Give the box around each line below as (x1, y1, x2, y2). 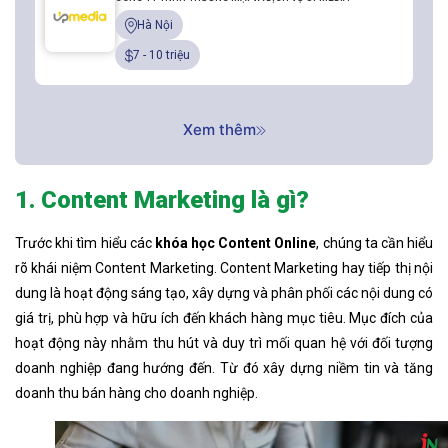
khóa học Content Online (154, 235, 317, 252)
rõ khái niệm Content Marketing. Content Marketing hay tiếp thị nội (15, 260, 433, 277)
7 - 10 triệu (133, 48, 190, 63)
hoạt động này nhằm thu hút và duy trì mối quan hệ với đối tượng (15, 335, 433, 352)
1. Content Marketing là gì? (15, 186, 309, 215)
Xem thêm (182, 120, 256, 140)
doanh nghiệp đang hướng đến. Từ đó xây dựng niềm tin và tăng (15, 360, 433, 377)
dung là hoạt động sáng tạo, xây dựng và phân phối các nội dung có (15, 285, 433, 302)
